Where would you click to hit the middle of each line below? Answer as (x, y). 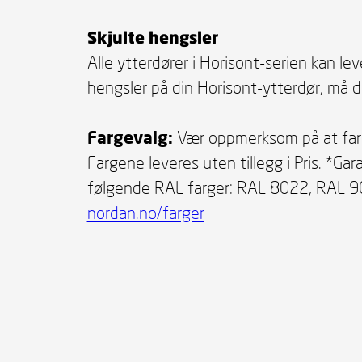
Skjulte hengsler (152, 37)
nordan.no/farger (145, 213)
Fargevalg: (130, 138)
